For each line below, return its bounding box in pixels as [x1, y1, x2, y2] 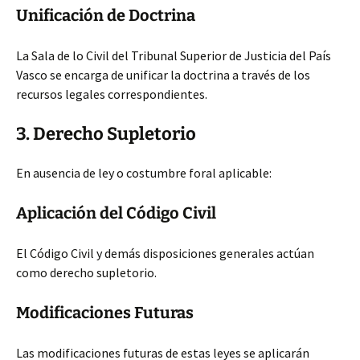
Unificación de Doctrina [16, 6, 195, 25]
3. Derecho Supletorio [16, 123, 196, 145]
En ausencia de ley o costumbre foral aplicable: [16, 165, 272, 181]
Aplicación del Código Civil [16, 203, 216, 223]
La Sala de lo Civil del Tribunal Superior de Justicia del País [16, 47, 331, 63]
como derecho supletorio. [16, 264, 157, 280]
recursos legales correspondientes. [16, 86, 207, 102]
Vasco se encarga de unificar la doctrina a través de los [16, 67, 310, 83]
